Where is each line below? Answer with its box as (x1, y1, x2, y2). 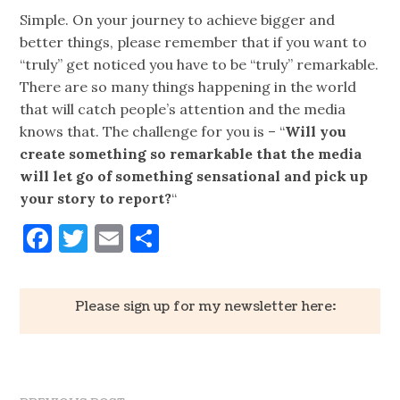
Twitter (87, 219, 192, 256)
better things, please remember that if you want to (20, 32, 368, 51)
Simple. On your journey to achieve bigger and (20, 10, 336, 29)
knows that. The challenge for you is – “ (20, 121, 286, 140)
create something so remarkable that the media (20, 144, 362, 162)
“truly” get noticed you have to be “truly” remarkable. (20, 54, 379, 73)
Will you (285, 121, 347, 140)
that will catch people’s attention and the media (20, 99, 346, 118)
